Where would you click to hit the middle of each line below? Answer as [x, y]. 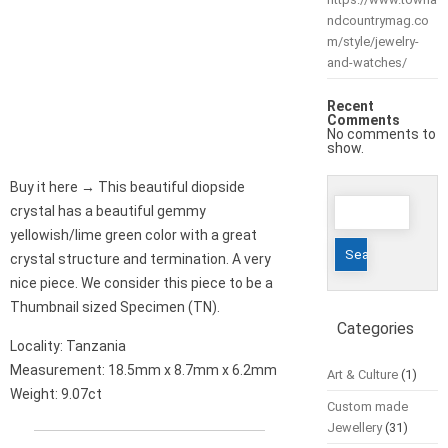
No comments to [381, 134]
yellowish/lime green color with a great [133, 235]
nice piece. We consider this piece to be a [141, 283]
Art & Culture [362, 375]
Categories [375, 329]
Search [354, 199]
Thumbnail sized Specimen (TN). [115, 307]
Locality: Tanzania [68, 346]
